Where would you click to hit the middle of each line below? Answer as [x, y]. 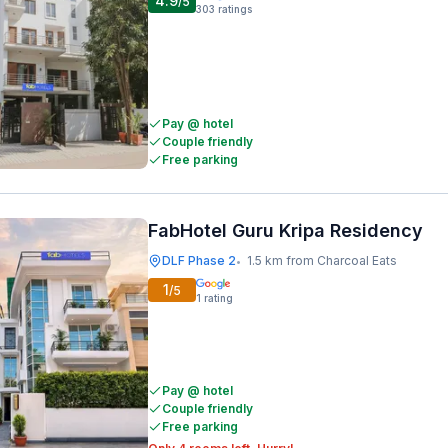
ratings [235, 9]
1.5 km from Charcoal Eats [322, 260]
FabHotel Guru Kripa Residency [285, 230]
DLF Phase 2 [199, 260]
